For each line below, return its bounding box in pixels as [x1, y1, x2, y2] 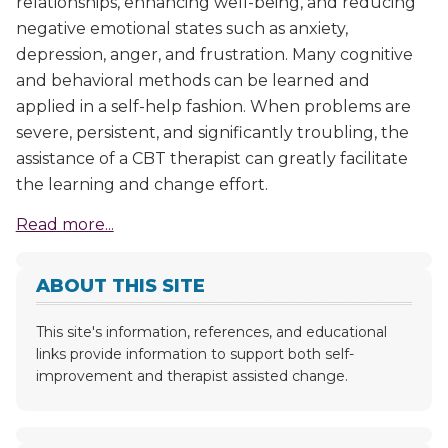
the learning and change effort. [15, 174, 268, 194]
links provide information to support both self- [35, 344, 354, 363]
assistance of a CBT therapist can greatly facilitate [15, 148, 408, 168]
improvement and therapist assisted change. [35, 366, 348, 385]
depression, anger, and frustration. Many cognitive [15, 44, 413, 64]
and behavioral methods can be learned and [15, 70, 370, 90]
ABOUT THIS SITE [35, 274, 205, 297]
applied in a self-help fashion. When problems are [15, 96, 411, 116]
